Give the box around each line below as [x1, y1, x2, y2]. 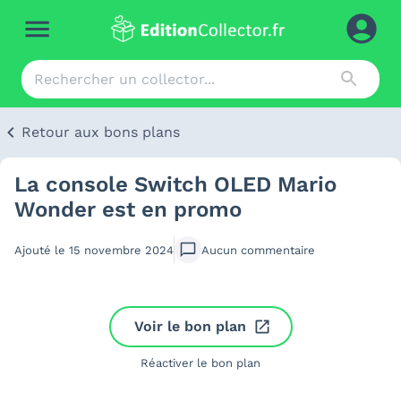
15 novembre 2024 [69, 243, 174, 257]
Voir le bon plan [133, 318, 246, 335]
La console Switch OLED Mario [14, 172, 337, 197]
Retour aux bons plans [21, 124, 180, 141]
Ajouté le [14, 243, 69, 257]
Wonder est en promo [14, 197, 242, 222]
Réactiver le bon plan [141, 356, 260, 370]
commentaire [241, 243, 315, 257]
